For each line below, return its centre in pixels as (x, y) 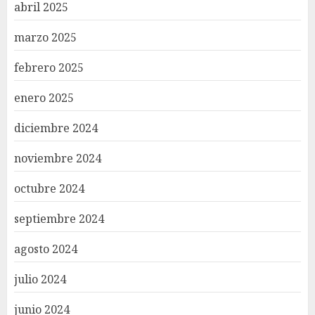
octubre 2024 (49, 188)
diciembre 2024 (56, 128)
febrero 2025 (49, 67)
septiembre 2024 (59, 218)
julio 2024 (40, 279)
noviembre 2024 (58, 158)
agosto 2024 (46, 249)
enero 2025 (44, 97)
